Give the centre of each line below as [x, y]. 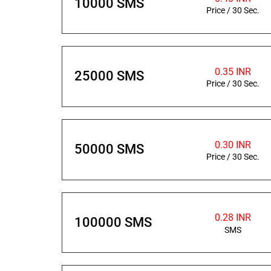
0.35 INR [233, 71]
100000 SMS [113, 222]
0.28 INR [233, 218]
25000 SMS [109, 76]
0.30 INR [233, 145]
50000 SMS [109, 149]
